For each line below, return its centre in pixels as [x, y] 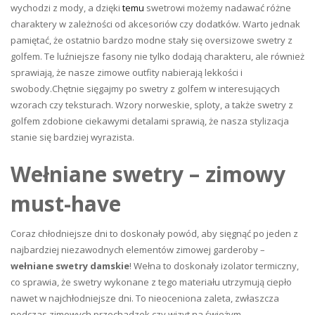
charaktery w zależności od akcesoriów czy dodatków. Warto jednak [155, 24]
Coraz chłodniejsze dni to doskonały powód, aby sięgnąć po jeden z [154, 234]
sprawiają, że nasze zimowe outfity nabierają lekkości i [127, 73]
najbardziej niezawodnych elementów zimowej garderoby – [138, 250]
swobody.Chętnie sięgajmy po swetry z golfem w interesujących [145, 89]
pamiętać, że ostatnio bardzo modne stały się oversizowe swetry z [152, 40]
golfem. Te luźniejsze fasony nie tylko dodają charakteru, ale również [157, 57]
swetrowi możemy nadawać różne [218, 8]
